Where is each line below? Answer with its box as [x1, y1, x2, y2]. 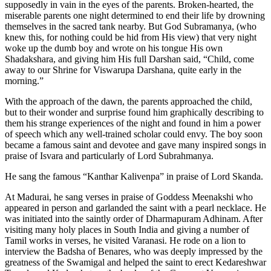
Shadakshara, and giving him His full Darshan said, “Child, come [5, 54, 254, 65]
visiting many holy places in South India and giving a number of [5, 224, 249, 235]
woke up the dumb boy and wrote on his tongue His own [5, 43, 223, 54]
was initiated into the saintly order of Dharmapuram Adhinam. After [5, 214, 263, 224]
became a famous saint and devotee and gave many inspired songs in [5, 140, 266, 151]
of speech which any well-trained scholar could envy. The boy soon [5, 129, 263, 140]
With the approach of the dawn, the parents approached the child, [5, 96, 252, 107]
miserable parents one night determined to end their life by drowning [5, 10, 265, 21]
